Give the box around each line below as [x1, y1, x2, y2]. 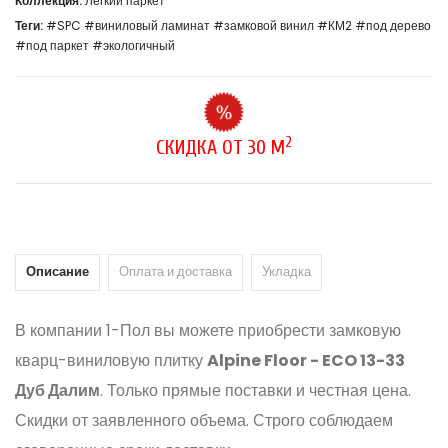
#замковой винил [213, 17, 314, 34]
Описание [26, 262, 89, 281]
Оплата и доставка [119, 262, 232, 281]
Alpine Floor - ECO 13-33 [207, 349, 405, 372]
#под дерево [355, 17, 431, 34]
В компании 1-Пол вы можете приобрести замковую [15, 319, 401, 342]
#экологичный [92, 37, 175, 54]
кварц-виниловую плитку [15, 349, 207, 372]
